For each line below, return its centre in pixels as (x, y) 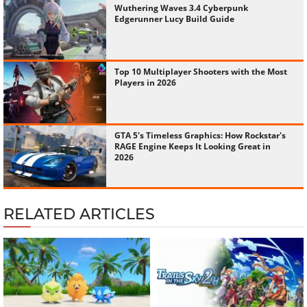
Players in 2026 (145, 83)
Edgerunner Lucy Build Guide (174, 19)
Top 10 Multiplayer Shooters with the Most (201, 72)
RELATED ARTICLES (79, 214)
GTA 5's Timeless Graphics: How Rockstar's (200, 136)
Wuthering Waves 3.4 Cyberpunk (181, 8)
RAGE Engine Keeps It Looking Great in (193, 147)
